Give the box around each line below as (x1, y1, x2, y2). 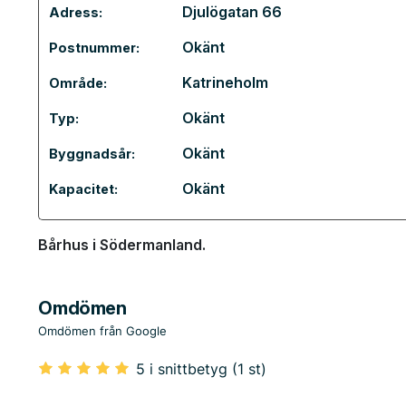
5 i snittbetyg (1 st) (131, 360, 267, 378)
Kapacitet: (49, 181, 119, 197)
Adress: (49, 5, 103, 20)
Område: (49, 75, 108, 91)
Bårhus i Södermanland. (38, 236, 207, 254)
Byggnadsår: (49, 146, 136, 161)
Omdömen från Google (38, 324, 168, 338)
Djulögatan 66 (182, 3, 283, 21)
